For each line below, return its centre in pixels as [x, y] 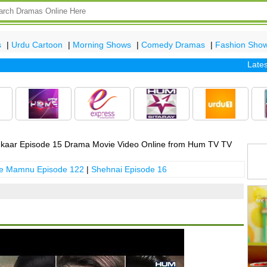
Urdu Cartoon [37, 44]
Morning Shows [102, 44]
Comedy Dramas [173, 44]
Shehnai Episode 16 [129, 170]
